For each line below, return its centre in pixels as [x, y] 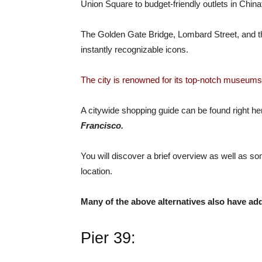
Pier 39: [108, 238]
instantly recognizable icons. [135, 49]
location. [96, 171]
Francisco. [102, 125]
